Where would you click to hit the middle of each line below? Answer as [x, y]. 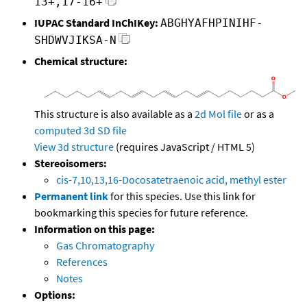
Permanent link [71, 196]
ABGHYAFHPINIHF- [212, 23]
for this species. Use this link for [183, 196]
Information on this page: [95, 229]
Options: [55, 295]
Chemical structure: [81, 61]
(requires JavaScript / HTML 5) [184, 147]
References [82, 262]
